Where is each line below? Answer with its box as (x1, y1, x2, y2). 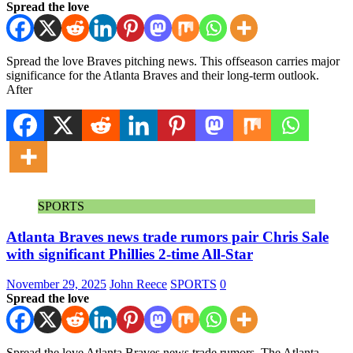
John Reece (110, 277, 167, 292)
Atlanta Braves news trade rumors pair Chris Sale (6, 228, 329, 245)
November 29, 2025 (6, 277, 106, 292)
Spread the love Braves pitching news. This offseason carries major (6, 54, 340, 68)
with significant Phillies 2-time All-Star (6, 245, 253, 262)
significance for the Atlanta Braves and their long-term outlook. (6, 68, 319, 82)
